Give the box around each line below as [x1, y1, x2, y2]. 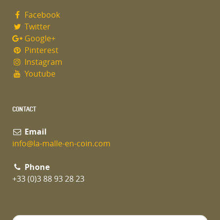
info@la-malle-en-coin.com [12, 139, 110, 149]
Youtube [22, 69, 55, 79]
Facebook [22, 10, 60, 20]
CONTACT [12, 105, 36, 113]
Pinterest [22, 46, 58, 55]
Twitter [22, 22, 51, 32]
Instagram [22, 57, 62, 67]
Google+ [22, 34, 55, 44]
